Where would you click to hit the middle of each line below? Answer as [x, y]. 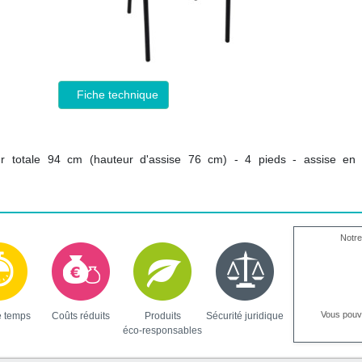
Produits [162, 316]
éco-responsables [163, 330]
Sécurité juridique [244, 316]
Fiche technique [118, 95]
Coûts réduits [80, 316]
